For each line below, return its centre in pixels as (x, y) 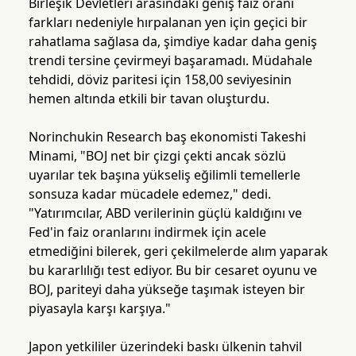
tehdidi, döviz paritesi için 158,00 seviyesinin (160, 80)
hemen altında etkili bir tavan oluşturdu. (149, 99)
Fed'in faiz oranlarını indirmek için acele (147, 232)
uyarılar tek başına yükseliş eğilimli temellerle (164, 175)
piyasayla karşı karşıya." (99, 309)
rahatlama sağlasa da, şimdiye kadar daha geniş (172, 42)
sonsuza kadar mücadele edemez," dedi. (149, 194)
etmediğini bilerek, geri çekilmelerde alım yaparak (178, 252)
